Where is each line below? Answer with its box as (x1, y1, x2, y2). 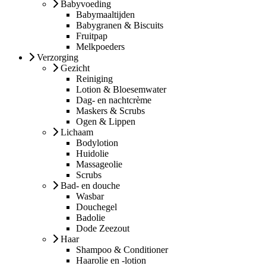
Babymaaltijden (76, 9, 135, 20)
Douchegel (76, 201, 117, 212)
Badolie (76, 212, 105, 223)
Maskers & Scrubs (76, 105, 145, 116)
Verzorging (37, 52, 78, 62)
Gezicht (61, 62, 90, 73)
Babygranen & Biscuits (76, 20, 163, 30)
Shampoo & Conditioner (76, 244, 168, 255)
